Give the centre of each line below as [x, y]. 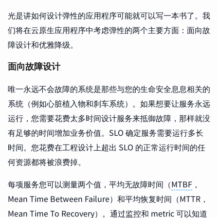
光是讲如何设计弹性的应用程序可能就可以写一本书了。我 [109, 15]
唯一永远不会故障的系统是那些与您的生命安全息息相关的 [109, 89]
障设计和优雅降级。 [43, 45]
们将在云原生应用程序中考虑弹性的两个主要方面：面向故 [109, 30]
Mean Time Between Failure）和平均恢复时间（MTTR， [108, 199]
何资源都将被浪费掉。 [47, 162]
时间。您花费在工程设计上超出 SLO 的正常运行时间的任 [107, 147]
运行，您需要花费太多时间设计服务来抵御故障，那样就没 [109, 118]
